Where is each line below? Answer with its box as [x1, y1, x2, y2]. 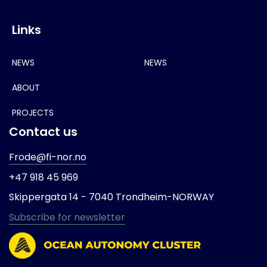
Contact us [9, 123, 77, 141]
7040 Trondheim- [89, 190, 172, 204]
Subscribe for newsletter [9, 210, 125, 224]
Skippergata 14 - [9, 190, 89, 204]
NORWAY [172, 190, 214, 204]
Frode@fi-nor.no [9, 150, 86, 164]
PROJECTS [12, 107, 54, 119]
